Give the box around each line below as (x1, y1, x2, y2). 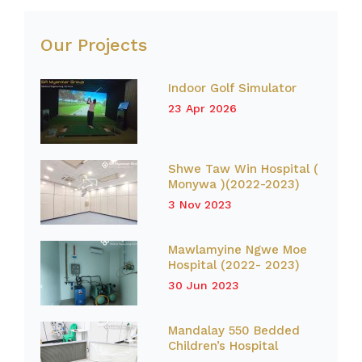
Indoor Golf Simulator (167, 81, 297, 95)
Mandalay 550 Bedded (167, 323, 300, 338)
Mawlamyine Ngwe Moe (167, 242, 307, 257)
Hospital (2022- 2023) (167, 258, 300, 272)
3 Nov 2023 (167, 198, 232, 211)
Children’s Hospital (167, 339, 278, 353)
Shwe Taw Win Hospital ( (167, 162, 318, 176)
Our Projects (40, 35, 147, 55)
